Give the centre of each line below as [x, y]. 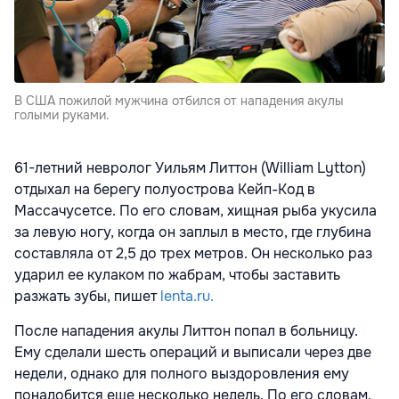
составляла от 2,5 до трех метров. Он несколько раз [193, 254]
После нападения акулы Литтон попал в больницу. [186, 331]
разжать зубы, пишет [87, 297]
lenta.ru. [187, 297]
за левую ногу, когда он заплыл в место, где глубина [193, 232]
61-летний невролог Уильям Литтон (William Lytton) [190, 168]
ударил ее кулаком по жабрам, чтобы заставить [177, 275]
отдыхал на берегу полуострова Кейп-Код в [165, 190]
